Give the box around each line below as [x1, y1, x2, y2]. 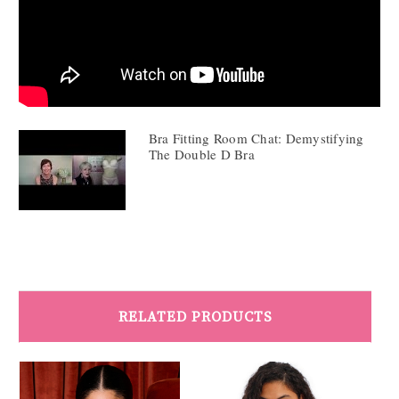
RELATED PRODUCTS [118, 307, 273, 326]
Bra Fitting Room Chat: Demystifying [148, 128, 364, 147]
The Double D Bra [148, 144, 255, 163]
